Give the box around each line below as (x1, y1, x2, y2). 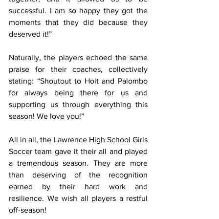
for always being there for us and (9, 88, 148, 97)
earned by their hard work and (9, 182, 148, 191)
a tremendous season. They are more (9, 159, 148, 167)
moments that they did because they (9, 18, 148, 26)
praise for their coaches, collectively (9, 65, 148, 73)
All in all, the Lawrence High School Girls (9, 135, 148, 144)
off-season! (9, 206, 46, 214)
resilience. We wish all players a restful (9, 194, 148, 202)
